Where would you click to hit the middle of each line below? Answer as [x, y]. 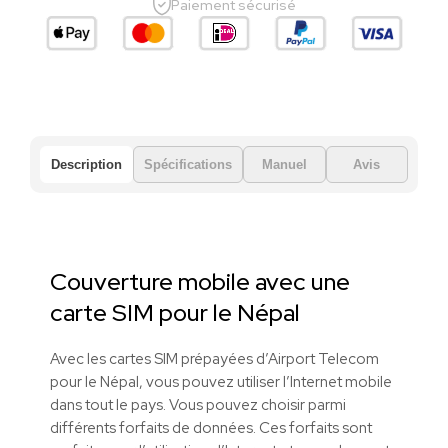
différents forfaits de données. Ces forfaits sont [211, 427]
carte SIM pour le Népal [175, 313]
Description [86, 165]
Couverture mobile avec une [200, 282]
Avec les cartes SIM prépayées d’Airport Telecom [214, 358]
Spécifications [188, 165]
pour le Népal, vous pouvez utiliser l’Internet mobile [221, 381]
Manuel [284, 165]
